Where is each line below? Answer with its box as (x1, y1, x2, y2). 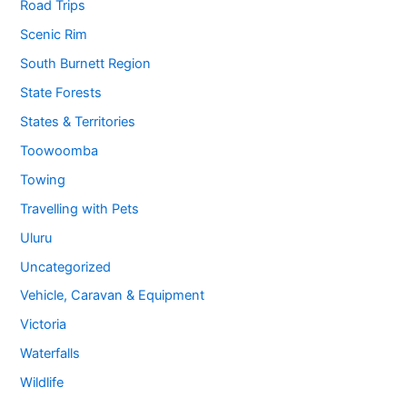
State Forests (20, 84, 103, 101)
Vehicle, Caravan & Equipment (20, 287, 205, 304)
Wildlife (20, 374, 65, 392)
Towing (20, 171, 66, 188)
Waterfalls (20, 345, 81, 362)
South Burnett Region (20, 55, 152, 72)
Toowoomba (20, 142, 99, 159)
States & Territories (20, 113, 136, 130)
